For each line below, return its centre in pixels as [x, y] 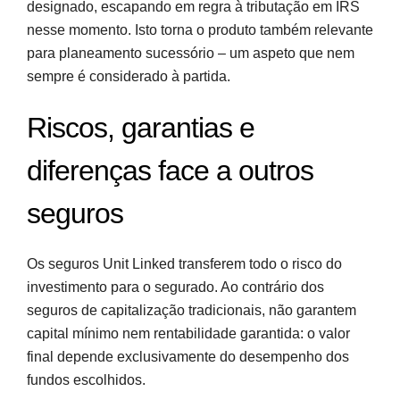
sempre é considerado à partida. [129, 76]
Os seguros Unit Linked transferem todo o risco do [184, 263]
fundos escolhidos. [86, 379]
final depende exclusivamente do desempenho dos [188, 356]
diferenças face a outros [170, 170]
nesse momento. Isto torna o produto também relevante [200, 29]
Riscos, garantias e [141, 127]
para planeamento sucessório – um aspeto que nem [191, 53]
